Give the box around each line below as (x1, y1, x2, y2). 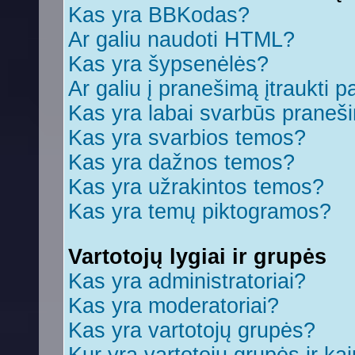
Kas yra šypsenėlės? (68, 52, 269, 76)
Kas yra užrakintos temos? (68, 175, 324, 199)
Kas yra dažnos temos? (68, 151, 295, 174)
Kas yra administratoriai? (68, 269, 306, 293)
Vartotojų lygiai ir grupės (68, 245, 326, 269)
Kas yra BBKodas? (68, 3, 250, 27)
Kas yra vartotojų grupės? (68, 319, 315, 342)
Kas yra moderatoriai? (68, 294, 279, 318)
